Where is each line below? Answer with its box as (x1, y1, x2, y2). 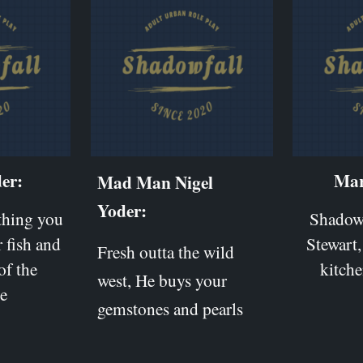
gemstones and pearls (96, 296, 243, 320)
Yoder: (96, 197, 147, 223)
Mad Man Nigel (96, 169, 213, 194)
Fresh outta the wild (96, 239, 234, 263)
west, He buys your (96, 267, 227, 292)
